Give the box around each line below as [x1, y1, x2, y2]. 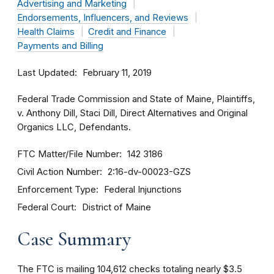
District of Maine [82, 202, 151, 213]
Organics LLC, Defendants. [17, 122, 131, 133]
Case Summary [17, 227, 131, 251]
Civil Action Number [17, 166, 100, 177]
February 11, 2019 [83, 67, 152, 78]
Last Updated [17, 67, 75, 78]
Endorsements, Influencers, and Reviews [17, 12, 188, 23]
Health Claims [17, 26, 75, 37]
